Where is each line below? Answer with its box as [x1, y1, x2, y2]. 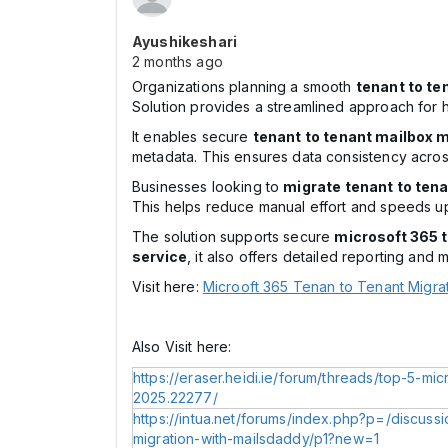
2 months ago [132, 53, 223, 70]
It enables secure [132, 128, 253, 145]
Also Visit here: [132, 338, 232, 355]
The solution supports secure [132, 228, 335, 245]
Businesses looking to [132, 178, 284, 195]
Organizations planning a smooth [132, 78, 356, 95]
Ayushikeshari [132, 33, 237, 50]
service [132, 248, 188, 265]
